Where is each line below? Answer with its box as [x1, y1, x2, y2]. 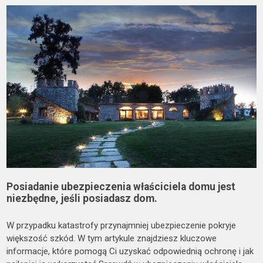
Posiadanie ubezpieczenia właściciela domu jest [6, 181, 236, 193]
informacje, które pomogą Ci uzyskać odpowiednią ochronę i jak [6, 246, 254, 257]
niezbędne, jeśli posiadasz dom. [6, 193, 158, 205]
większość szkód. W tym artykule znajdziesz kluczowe [6, 233, 217, 244]
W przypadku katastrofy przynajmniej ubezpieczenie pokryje [6, 220, 237, 231]
